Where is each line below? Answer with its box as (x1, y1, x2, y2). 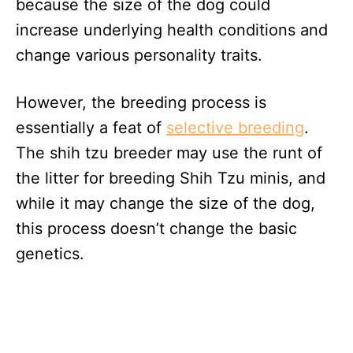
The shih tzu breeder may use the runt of (16, 143, 322, 162)
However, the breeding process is (16, 92, 266, 112)
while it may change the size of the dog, (16, 193, 315, 213)
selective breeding (166, 117, 304, 137)
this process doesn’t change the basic (16, 218, 297, 238)
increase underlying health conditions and (16, 20, 328, 39)
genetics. (16, 243, 84, 263)
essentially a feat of (16, 117, 166, 137)
